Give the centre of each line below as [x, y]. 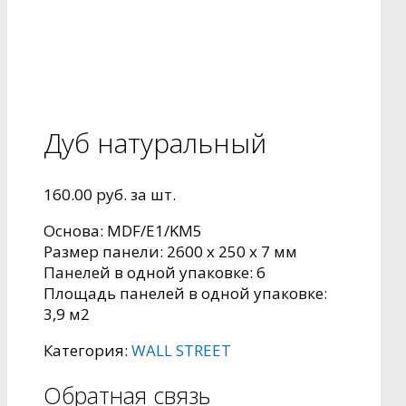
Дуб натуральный [155, 142]
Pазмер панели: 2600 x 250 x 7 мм [170, 251]
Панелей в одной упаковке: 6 [155, 272]
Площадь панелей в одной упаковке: [185, 293]
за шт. [151, 194]
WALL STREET [181, 350]
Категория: [87, 350]
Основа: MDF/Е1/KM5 [123, 230]
